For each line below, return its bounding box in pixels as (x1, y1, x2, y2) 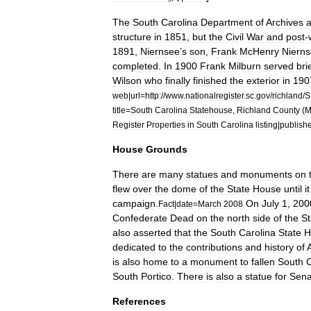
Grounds (146, 143, 187, 155)
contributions (186, 241, 242, 253)
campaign (112, 197, 155, 209)
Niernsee (140, 45, 180, 57)
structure (112, 31, 151, 42)
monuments (240, 168, 292, 180)
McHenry (239, 45, 279, 57)
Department (201, 16, 253, 28)
